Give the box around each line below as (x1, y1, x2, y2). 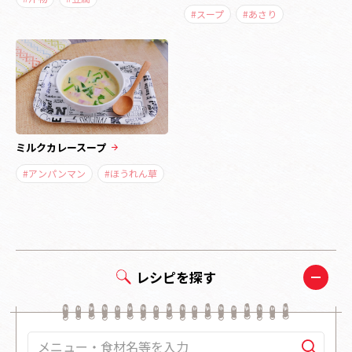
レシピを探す (136, 267, 216, 288)
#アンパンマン (23, 167, 86, 181)
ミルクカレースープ (16, 140, 108, 156)
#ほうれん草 (104, 167, 157, 181)
